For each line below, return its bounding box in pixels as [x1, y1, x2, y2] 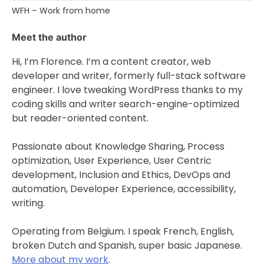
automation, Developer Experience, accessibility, [12, 182, 236, 196]
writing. [12, 196, 45, 210]
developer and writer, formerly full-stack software [12, 69, 246, 83]
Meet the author [12, 31, 87, 44]
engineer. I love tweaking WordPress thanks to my [12, 83, 243, 97]
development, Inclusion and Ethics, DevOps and [12, 168, 230, 182]
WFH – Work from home [12, 5, 110, 17]
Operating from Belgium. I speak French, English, [12, 225, 234, 239]
